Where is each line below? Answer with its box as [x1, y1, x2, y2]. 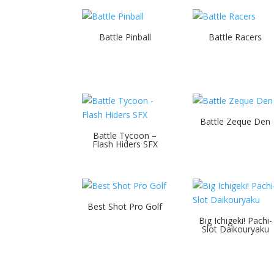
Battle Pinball [98, 31, 151, 43]
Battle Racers [209, 31, 262, 43]
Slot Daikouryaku [201, 223, 269, 235]
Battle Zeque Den [200, 116, 271, 128]
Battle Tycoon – [93, 130, 157, 142]
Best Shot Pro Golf [87, 201, 163, 213]
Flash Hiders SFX [92, 138, 158, 150]
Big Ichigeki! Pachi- [198, 215, 272, 227]
